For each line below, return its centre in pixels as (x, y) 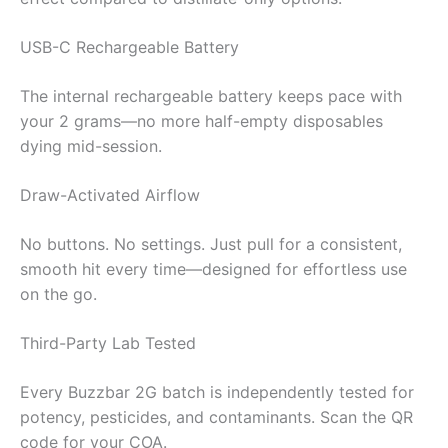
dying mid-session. (91, 145)
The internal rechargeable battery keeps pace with (211, 95)
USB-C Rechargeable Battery (129, 46)
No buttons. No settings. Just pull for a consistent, (211, 243)
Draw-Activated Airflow (110, 194)
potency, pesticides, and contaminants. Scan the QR (216, 416)
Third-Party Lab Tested (108, 342)
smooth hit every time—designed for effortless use (213, 268)
